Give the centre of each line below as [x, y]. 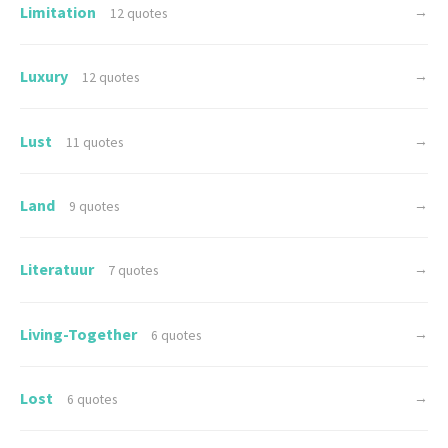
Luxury [45, 76]
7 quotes [133, 271]
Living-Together [80, 333]
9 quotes [94, 206]
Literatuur [58, 269]
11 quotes [95, 142]
